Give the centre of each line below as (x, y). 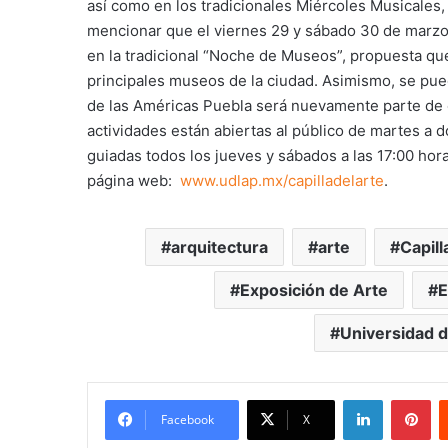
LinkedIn (408, 399)
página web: (133, 181)
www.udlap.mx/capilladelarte (282, 181)
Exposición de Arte (313, 290)
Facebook (187, 420)
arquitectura (219, 247)
